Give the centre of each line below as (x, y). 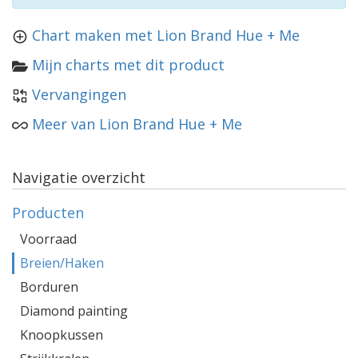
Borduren (49, 287)
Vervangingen (79, 94)
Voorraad (48, 239)
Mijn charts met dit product (128, 65)
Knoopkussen (62, 335)
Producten (48, 213)
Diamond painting (74, 311)
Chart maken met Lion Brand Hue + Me (166, 35)
